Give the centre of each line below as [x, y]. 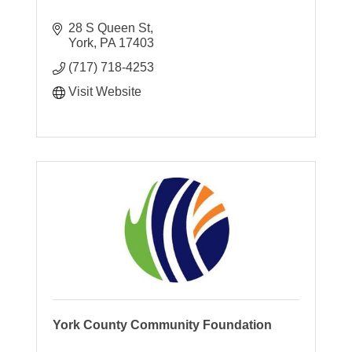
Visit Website [105, 91]
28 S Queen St [110, 27]
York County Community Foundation [163, 324]
